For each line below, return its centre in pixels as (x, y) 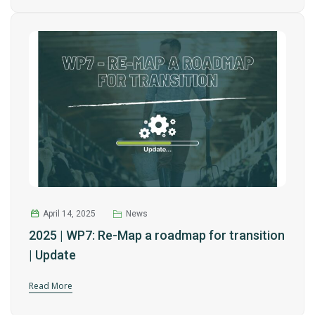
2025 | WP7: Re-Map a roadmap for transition (157, 236)
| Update (52, 255)
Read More (51, 286)
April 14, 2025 (69, 214)
